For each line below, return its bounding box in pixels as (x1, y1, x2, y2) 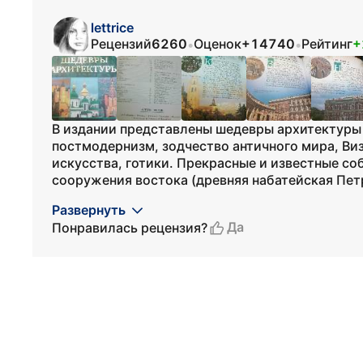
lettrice (91, 19, 134, 36)
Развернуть (52, 202, 126, 218)
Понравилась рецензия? (52, 219, 207, 236)
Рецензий (91, 36, 152, 52)
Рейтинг (301, 36, 352, 52)
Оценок (194, 36, 241, 52)
